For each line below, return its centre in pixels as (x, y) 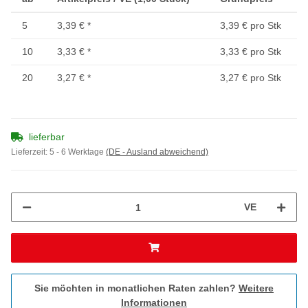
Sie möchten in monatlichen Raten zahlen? (136, 288)
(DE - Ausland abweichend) (157, 152)
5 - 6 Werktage (78, 152)
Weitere (256, 288)
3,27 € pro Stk (251, 78)
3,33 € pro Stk (251, 52)
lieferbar (47, 137)
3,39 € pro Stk (251, 26)
